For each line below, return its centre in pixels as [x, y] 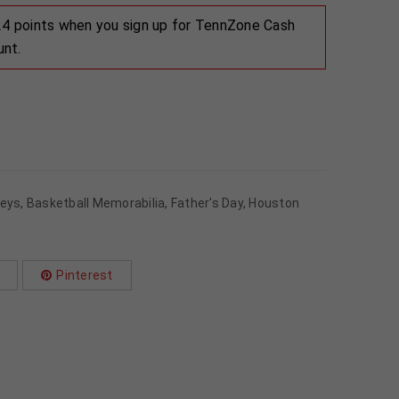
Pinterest [85, 275]
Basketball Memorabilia [96, 203]
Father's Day [207, 203]
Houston [274, 203]
